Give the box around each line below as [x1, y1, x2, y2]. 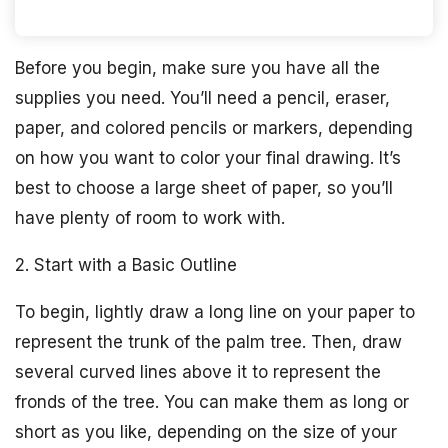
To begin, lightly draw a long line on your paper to [15, 302, 415, 322]
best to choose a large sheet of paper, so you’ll [15, 178, 393, 198]
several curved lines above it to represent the [15, 362, 381, 382]
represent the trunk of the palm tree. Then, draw [15, 332, 402, 352]
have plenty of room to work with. [15, 208, 285, 228]
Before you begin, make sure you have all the [15, 58, 380, 78]
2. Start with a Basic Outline [15, 255, 237, 275]
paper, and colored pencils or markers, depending [15, 118, 413, 138]
